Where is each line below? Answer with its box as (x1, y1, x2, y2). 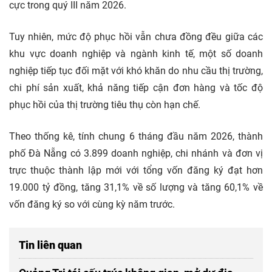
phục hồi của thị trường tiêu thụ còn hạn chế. (9, 98, 200, 110)
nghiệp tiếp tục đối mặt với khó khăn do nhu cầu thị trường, (9, 64, 263, 76)
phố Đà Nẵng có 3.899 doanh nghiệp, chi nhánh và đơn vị (9, 147, 263, 159)
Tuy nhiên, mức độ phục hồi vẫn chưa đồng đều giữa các (9, 30, 263, 42)
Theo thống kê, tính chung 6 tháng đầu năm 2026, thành (9, 130, 263, 142)
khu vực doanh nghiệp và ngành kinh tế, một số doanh (9, 47, 263, 59)
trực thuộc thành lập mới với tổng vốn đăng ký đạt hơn (9, 164, 263, 176)
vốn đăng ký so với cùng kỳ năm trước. (9, 198, 175, 210)
